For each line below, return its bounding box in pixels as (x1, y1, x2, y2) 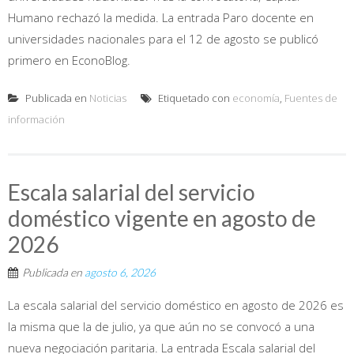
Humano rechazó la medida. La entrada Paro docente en (8, 9, 314, 25)
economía (232, 90, 280, 105)
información (8, 111, 65, 126)
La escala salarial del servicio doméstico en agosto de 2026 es (8, 296, 344, 313)
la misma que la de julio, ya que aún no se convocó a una (8, 318, 314, 334)
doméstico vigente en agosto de (8, 204, 316, 232)
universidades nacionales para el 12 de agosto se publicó (8, 30, 318, 47)
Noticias (89, 90, 126, 105)
